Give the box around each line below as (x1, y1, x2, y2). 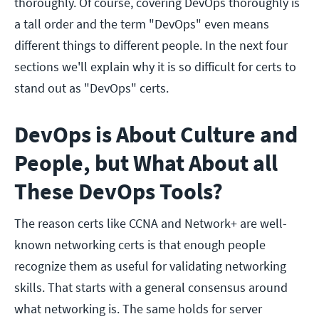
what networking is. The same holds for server (14, 300, 262, 318)
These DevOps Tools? (14, 177, 223, 206)
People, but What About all (14, 149, 278, 178)
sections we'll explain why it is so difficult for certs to (14, 58, 296, 75)
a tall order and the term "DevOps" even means (14, 16, 269, 33)
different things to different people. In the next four (14, 37, 288, 54)
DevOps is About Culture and (14, 120, 298, 150)
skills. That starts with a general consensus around (14, 279, 288, 296)
